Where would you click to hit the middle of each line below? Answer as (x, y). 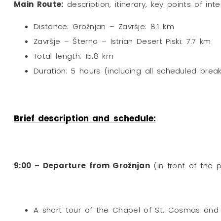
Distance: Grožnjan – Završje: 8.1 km (104, 26)
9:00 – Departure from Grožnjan (82, 166)
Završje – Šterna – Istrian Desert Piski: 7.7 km (122, 41)
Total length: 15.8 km (74, 56)
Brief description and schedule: (85, 118)
